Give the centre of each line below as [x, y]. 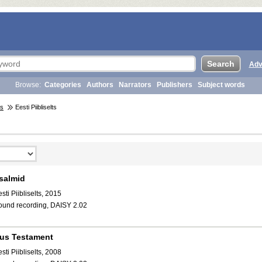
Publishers [175, 85]
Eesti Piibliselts [35, 107]
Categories [63, 85]
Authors [100, 85]
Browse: [28, 85]
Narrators [135, 85]
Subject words [221, 85]
